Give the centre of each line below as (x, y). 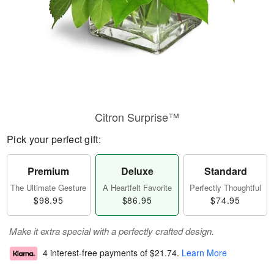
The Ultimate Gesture (49, 187)
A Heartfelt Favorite (137, 187)
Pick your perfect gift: (54, 139)
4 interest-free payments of (96, 253)
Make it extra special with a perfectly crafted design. (112, 231)
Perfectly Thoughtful (226, 187)
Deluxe (137, 171)
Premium (49, 171)
